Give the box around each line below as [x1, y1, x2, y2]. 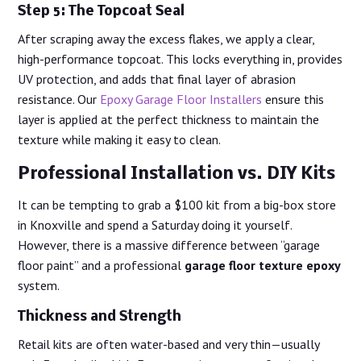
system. [18, 277, 60, 294]
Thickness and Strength [18, 309, 182, 326]
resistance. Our [18, 91, 101, 108]
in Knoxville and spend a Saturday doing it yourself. [18, 217, 293, 234]
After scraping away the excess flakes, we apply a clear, [18, 31, 315, 48]
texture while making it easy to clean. [18, 131, 222, 148]
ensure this [262, 91, 325, 108]
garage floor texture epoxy [185, 257, 342, 274]
